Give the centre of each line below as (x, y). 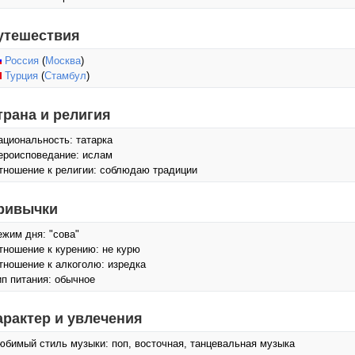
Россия (22, 61)
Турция (21, 76)
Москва (63, 61)
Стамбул (65, 76)
